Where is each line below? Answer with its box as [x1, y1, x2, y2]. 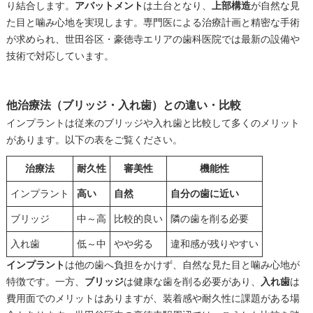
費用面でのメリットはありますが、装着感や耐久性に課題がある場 [6, 293, 300, 304]
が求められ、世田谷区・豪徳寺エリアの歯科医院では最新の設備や [6, 34, 300, 45]
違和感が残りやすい [170, 238, 259, 249]
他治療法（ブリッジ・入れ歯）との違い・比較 [6, 99, 241, 111]
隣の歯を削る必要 [170, 213, 249, 224]
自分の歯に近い [170, 188, 239, 199]
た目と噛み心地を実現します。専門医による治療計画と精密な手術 [6, 17, 300, 28]
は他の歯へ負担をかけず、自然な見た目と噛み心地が [64, 259, 300, 270]
